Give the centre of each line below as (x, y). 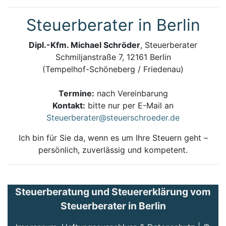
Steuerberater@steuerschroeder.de (113, 117)
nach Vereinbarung (131, 93)
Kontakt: (69, 105)
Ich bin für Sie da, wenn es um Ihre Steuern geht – (113, 137)
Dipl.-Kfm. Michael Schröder (84, 45)
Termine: (76, 93)
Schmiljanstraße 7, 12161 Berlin (113, 57)
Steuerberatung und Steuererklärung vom (113, 191)
